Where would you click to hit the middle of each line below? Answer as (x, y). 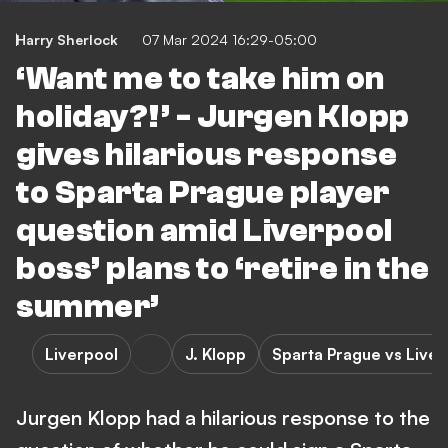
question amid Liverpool (204, 231)
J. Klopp (215, 354)
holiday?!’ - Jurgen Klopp (213, 117)
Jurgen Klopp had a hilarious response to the (223, 417)
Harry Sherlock (67, 39)
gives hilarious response (206, 155)
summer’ (88, 307)
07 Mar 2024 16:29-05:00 (229, 39)
